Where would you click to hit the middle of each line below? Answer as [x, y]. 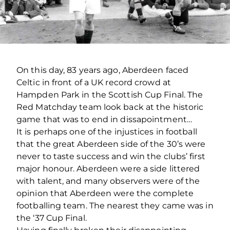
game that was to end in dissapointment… [104, 119]
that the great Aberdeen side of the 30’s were [111, 144]
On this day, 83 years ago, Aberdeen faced [103, 70]
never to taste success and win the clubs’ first [111, 156]
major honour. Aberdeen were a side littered [108, 168]
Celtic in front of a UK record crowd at [94, 82]
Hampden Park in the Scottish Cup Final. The [110, 94]
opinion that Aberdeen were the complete [105, 193]
